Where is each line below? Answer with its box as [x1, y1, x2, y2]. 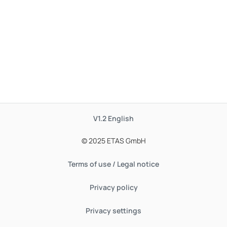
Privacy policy [89, 182, 138, 192]
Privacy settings [86, 206, 141, 215]
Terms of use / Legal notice [68, 159, 159, 169]
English [108, 113, 134, 123]
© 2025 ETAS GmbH [81, 136, 146, 145]
